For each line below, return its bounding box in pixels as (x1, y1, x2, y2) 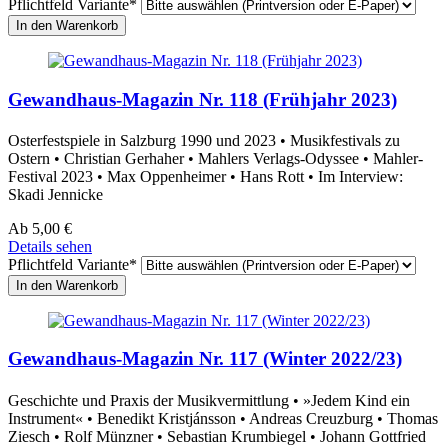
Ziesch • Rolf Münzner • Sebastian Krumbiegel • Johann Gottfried (8, 427, 426, 445)
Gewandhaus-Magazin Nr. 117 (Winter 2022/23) (8, 348, 402, 370)
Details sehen (8, 237, 92, 255)
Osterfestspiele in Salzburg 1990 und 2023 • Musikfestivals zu (8, 131, 400, 149)
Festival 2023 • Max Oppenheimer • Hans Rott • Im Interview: (8, 167, 403, 185)
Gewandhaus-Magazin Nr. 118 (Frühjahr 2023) (8, 88, 397, 110)
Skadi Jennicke (8, 185, 103, 203)
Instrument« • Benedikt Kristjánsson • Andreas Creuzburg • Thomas (8, 409, 438, 427)
